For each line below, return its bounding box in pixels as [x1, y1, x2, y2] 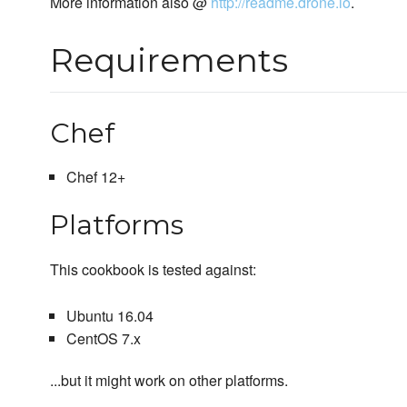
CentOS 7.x [65, 328, 141, 350]
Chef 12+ [65, 166, 125, 188]
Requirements [50, 40, 288, 81]
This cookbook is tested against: [50, 259, 256, 281]
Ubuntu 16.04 [65, 305, 154, 327]
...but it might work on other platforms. [50, 370, 288, 392]
